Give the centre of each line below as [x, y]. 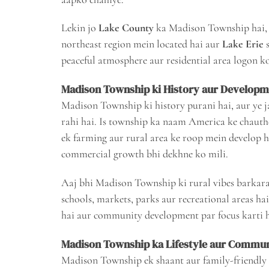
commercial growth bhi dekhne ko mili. [145, 154]
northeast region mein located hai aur [142, 44]
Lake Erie [243, 44]
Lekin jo [80, 28]
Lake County [126, 28]
